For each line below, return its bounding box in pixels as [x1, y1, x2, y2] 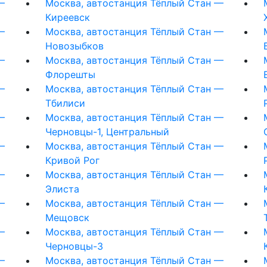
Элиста [45, 182, 79, 195]
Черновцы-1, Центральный [45, 125, 169, 138]
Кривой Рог [45, 154, 100, 166]
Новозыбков [45, 39, 104, 52]
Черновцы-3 [45, 240, 103, 252]
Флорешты [45, 68, 95, 80]
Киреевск [45, 11, 90, 23]
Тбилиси [45, 97, 85, 109]
